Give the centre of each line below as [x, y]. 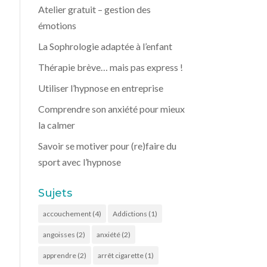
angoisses [59, 235]
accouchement [67, 214]
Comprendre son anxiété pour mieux [112, 109]
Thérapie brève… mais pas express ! [111, 67]
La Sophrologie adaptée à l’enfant [105, 46]
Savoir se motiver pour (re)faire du [108, 146]
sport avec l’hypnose [80, 162]
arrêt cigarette [121, 255]
